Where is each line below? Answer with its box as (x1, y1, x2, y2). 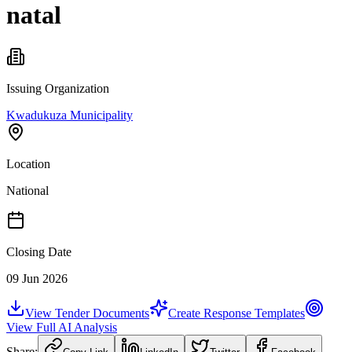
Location (6, 156, 50, 170)
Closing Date (6, 244, 71, 258)
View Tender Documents (25, 306, 149, 320)
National (6, 183, 49, 197)
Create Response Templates (168, 306, 305, 320)
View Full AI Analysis (6, 320, 117, 334)
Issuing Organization (6, 81, 109, 95)
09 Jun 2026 (6, 271, 68, 285)
